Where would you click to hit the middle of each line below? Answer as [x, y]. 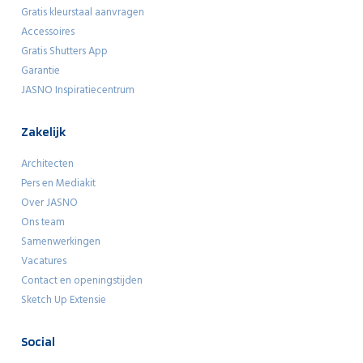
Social [38, 341]
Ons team [43, 222]
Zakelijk [43, 131]
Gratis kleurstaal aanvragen [83, 12]
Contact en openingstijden [82, 280]
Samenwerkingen [61, 241]
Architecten [47, 164]
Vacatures [44, 261]
